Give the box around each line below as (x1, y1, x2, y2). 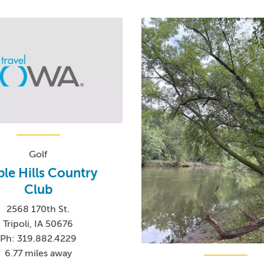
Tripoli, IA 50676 (3, 219, 74, 230)
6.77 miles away (4, 248, 72, 259)
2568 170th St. (6, 204, 70, 215)
